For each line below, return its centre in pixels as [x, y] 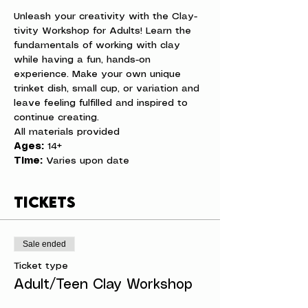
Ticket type [41, 266]
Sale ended [44, 244]
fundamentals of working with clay [99, 45]
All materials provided [67, 132]
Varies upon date [86, 161]
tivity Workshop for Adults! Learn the [104, 31]
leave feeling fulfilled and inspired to [102, 103]
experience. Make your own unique [99, 74]
